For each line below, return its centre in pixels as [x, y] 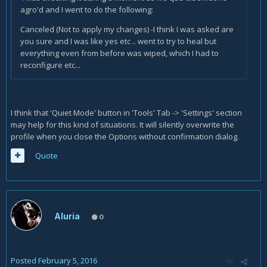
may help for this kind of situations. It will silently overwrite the [122, 124]
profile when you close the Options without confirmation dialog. [126, 136]
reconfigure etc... [50, 65]
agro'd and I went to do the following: [87, 9]
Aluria [67, 216]
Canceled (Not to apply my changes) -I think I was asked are [127, 29]
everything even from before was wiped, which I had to [119, 53]
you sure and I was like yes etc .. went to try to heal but [118, 41]
